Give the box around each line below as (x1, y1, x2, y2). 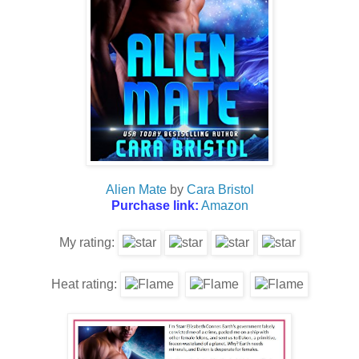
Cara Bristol (186, 183, 254, 197)
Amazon (200, 199, 248, 213)
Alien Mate (105, 183, 167, 197)
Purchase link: (111, 199, 199, 213)
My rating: (58, 236, 118, 250)
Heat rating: (50, 277, 120, 292)
